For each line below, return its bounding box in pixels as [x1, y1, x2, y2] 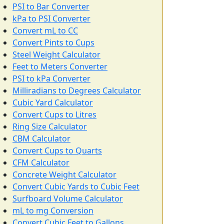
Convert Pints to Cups [12, 37, 94, 48]
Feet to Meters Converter [12, 61, 107, 72]
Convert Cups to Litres [12, 109, 96, 120]
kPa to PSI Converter [12, 13, 90, 24]
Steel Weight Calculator [12, 49, 100, 60]
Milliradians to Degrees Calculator [12, 85, 141, 96]
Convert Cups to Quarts [12, 145, 102, 156]
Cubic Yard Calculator [12, 97, 93, 108]
